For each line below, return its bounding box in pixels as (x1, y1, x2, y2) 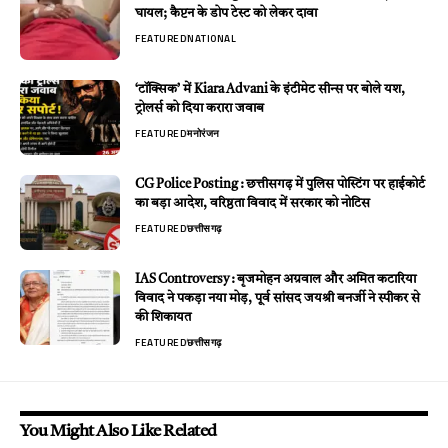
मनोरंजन (187, 125, 220, 141)
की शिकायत (135, 310, 191, 324)
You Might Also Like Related (20, 422, 217, 440)
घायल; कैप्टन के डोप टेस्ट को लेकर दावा (135, 6, 317, 20)
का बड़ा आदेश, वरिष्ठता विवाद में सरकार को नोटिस (135, 196, 370, 210)
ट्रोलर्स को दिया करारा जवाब (135, 101, 264, 115)
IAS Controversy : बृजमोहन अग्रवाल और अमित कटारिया (135, 272, 416, 286)
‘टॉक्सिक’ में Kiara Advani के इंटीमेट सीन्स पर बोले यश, (135, 82, 405, 96)
